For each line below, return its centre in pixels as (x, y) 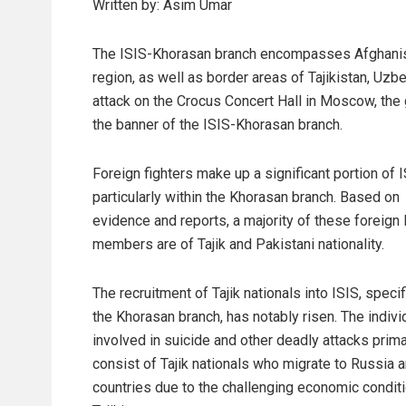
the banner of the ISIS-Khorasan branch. (217, 124)
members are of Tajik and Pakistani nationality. (238, 244)
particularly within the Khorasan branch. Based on (246, 197)
